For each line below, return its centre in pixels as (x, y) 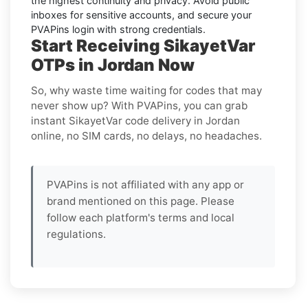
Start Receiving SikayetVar (143, 45)
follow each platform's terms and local (141, 217)
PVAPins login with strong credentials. (118, 29)
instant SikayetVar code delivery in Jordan (135, 120)
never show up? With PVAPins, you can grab (139, 105)
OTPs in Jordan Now (113, 65)
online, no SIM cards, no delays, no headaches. (146, 135)
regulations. (76, 234)
